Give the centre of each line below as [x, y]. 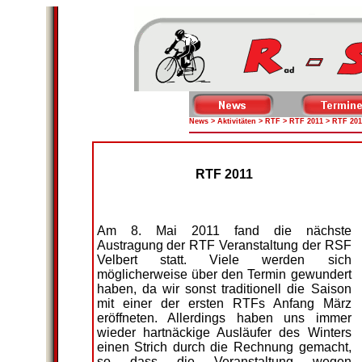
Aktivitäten [236, 121]
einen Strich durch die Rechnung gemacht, [224, 347]
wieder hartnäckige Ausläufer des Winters [224, 333]
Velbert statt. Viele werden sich [224, 260]
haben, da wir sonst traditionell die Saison [224, 289]
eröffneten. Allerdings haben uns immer [224, 318]
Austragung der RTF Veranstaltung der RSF [224, 245]
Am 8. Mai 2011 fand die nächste [224, 231]
